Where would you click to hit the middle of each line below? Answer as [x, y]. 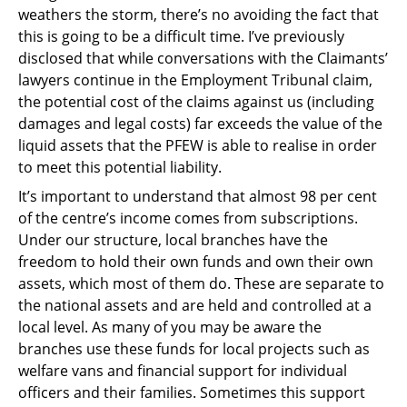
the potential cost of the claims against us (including [196, 101]
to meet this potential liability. [120, 167]
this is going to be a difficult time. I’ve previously [181, 36]
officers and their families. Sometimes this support [192, 392]
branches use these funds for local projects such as [194, 348]
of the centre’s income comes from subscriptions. [188, 218]
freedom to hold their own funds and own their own [196, 261]
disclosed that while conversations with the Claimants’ [203, 58]
